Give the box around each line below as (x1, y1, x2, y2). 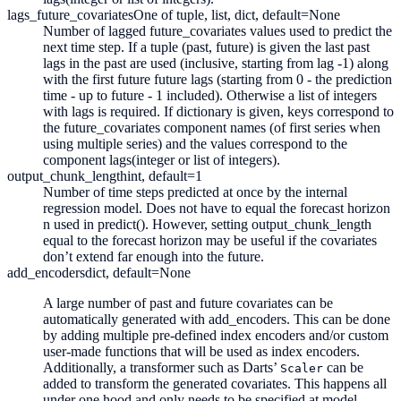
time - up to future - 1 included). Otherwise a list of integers (43, 87, 377, 103)
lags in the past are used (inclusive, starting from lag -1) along (43, 55, 388, 71)
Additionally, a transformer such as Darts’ (43, 359, 280, 375)
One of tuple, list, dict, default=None (133, 6, 340, 22)
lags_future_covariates (7, 6, 133, 22)
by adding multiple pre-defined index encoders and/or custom (43, 327, 388, 343)
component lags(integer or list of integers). (43, 151, 280, 167)
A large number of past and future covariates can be (43, 294, 333, 311)
